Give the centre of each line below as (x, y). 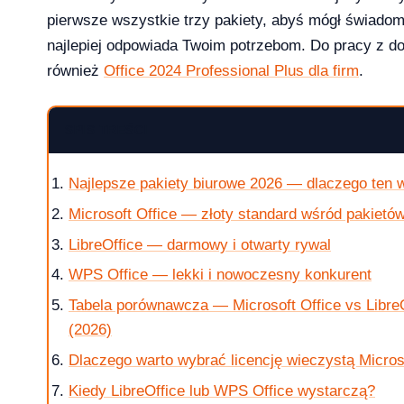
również (75, 70)
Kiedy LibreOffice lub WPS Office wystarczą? (222, 390)
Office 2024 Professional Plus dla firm (231, 70)
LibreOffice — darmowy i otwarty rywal (200, 244)
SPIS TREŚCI (107, 129)
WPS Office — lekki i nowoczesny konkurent (220, 275)
